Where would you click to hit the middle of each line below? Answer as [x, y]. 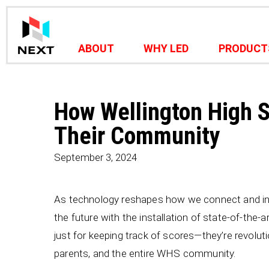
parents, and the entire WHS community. [145, 253]
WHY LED [166, 48]
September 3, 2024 [95, 157]
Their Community [137, 136]
